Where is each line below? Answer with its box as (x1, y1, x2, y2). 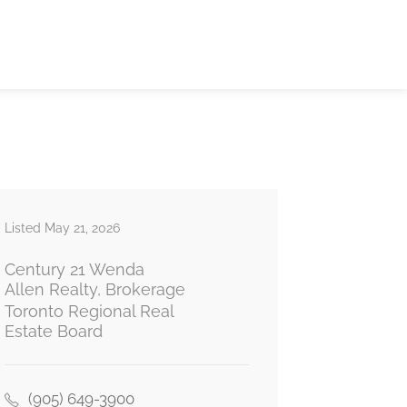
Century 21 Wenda (4, 260, 144, 279)
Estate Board (4, 322, 103, 341)
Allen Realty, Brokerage (4, 280, 185, 299)
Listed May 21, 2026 (4, 220, 120, 235)
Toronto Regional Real (4, 302, 174, 321)
